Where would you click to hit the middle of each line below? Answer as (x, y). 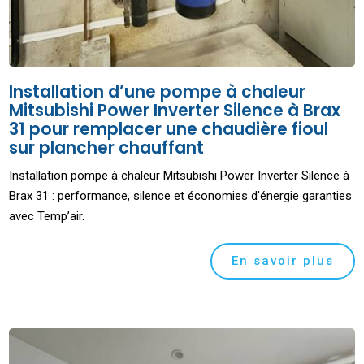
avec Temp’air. (47, 217)
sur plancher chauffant (107, 148)
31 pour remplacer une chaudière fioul (169, 130)
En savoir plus (282, 261)
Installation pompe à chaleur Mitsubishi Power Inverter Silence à (180, 176)
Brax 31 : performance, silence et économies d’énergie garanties (181, 196)
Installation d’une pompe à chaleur (158, 92)
